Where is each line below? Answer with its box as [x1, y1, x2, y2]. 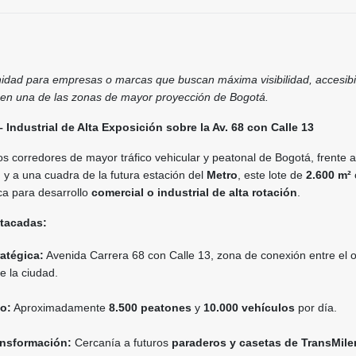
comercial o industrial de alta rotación [91, 186, 297, 199]
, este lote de [238, 168, 306, 182]
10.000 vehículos [203, 301, 295, 315]
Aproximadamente [11, 301, 109, 315]
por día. [295, 301, 337, 315]
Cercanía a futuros [72, 336, 172, 350]
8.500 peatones [109, 301, 192, 315]
